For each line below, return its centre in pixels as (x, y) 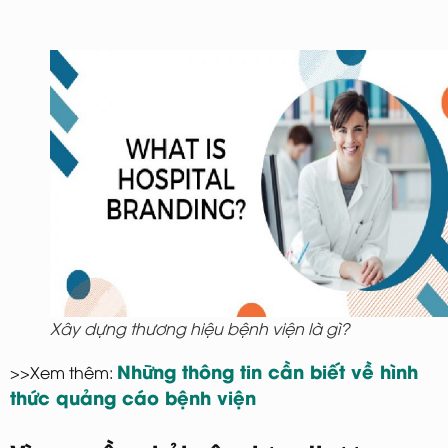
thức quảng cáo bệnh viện (133, 397)
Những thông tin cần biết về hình (267, 371)
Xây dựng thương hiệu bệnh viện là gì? (199, 328)
